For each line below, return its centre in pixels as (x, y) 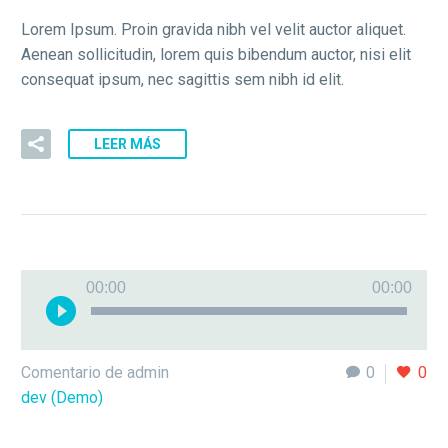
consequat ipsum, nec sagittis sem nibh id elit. (182, 79)
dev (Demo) (62, 398)
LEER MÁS (127, 144)
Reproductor (266, 282)
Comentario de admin (95, 373)
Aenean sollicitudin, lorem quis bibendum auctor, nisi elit (216, 54)
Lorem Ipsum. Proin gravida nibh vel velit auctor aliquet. (213, 29)
